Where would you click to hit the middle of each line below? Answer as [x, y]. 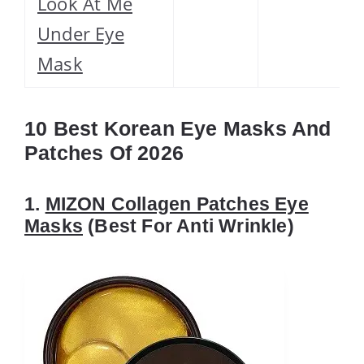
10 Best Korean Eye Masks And [178, 128]
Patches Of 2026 [104, 152]
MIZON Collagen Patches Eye [177, 204]
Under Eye [81, 33]
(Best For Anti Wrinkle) [188, 225]
